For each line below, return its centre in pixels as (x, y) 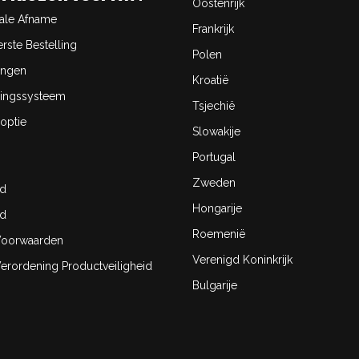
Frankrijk (213, 29)
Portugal (214, 157)
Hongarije (217, 208)
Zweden (214, 183)
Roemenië (219, 234)
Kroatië (210, 80)
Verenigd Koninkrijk (242, 260)
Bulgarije (215, 285)
